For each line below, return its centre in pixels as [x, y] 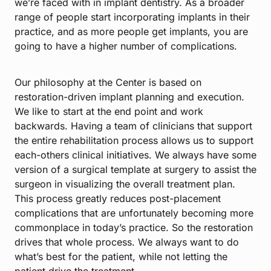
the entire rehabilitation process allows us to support [134, 141]
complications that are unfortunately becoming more [134, 213]
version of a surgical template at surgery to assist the [135, 170]
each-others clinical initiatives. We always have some [135, 155]
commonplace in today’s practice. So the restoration [134, 228]
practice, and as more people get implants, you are [131, 32]
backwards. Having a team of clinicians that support [133, 126]
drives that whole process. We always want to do [127, 242]
